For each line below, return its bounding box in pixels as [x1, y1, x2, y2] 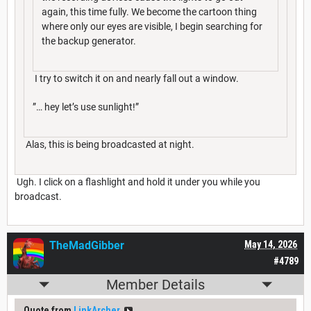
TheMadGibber [49, 239, 124, 253]
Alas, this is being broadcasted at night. [24, 139, 194, 151]
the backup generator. [42, 35, 136, 47]
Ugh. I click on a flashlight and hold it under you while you [15, 176, 260, 188]
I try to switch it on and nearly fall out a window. [33, 73, 239, 85]
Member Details [106, 276, 205, 294]
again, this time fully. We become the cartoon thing [42, 6, 257, 18]
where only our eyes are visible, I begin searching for [42, 21, 262, 33]
